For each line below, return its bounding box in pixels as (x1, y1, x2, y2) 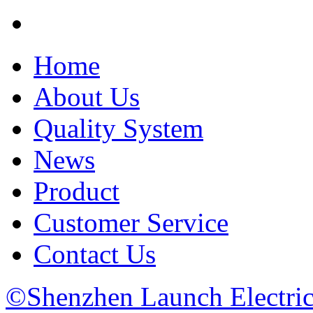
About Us (34, 81, 140, 112)
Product (34, 175, 119, 206)
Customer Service (34, 207, 228, 238)
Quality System (34, 112, 203, 143)
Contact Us (34, 238, 156, 269)
